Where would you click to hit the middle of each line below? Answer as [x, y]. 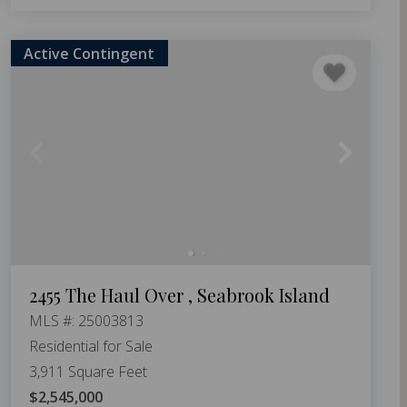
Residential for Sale [91, 346]
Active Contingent [89, 53]
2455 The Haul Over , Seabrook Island [179, 294]
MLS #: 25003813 [86, 320]
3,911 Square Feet [88, 371]
